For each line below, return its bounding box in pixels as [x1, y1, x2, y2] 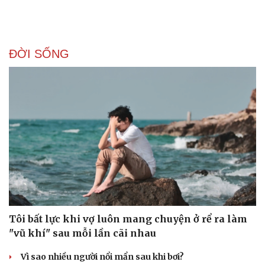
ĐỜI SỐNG [9, 47, 69, 60]
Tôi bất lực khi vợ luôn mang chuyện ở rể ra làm [9, 213, 247, 225]
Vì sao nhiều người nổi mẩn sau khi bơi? [21, 251, 184, 263]
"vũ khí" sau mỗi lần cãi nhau [9, 227, 156, 240]
